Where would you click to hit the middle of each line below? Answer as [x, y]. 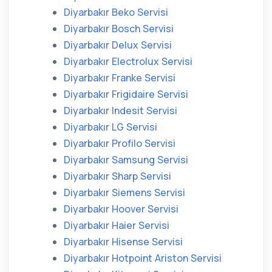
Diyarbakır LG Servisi [110, 127]
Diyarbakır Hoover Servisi [121, 209]
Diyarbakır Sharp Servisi [117, 176]
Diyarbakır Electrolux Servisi [128, 61]
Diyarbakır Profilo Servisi [120, 143]
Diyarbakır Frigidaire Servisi [126, 94]
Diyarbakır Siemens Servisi [124, 192]
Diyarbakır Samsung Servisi [126, 160]
